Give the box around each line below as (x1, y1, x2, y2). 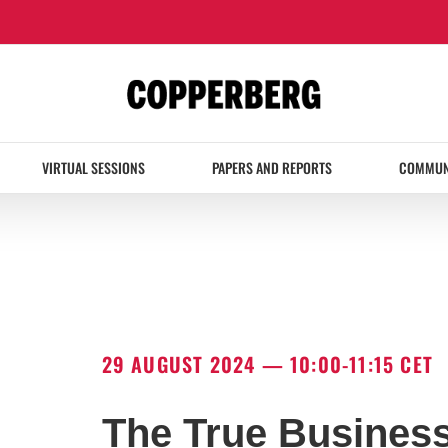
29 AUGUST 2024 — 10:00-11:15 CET (101, 349, 434, 380)
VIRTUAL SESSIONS (41, 157, 145, 179)
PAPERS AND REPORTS (211, 157, 332, 179)
